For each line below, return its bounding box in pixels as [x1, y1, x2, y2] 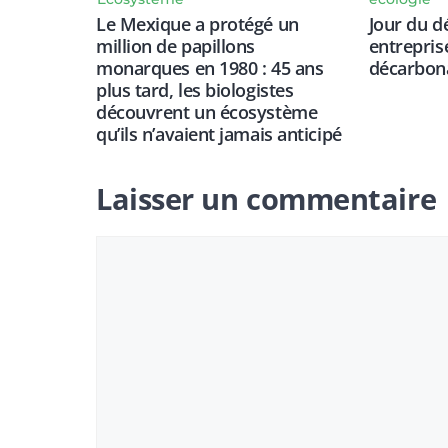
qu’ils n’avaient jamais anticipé [96, 121, 342, 146]
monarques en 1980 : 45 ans [96, 55, 324, 80]
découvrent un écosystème [96, 99, 318, 124]
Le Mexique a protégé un [96, 11, 299, 36]
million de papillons [96, 33, 256, 58]
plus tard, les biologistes [96, 77, 294, 102]
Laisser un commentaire [96, 178, 437, 218]
